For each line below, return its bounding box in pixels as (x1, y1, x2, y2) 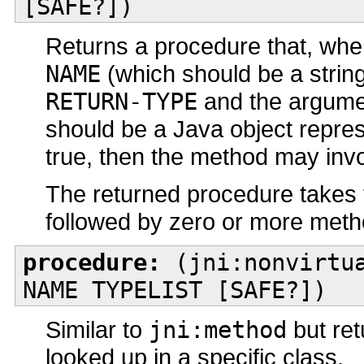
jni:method (149, 316, 287, 344)
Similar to (45, 316, 149, 344)
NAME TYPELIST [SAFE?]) (22, 275, 327, 304)
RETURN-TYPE (45, 88, 197, 116)
